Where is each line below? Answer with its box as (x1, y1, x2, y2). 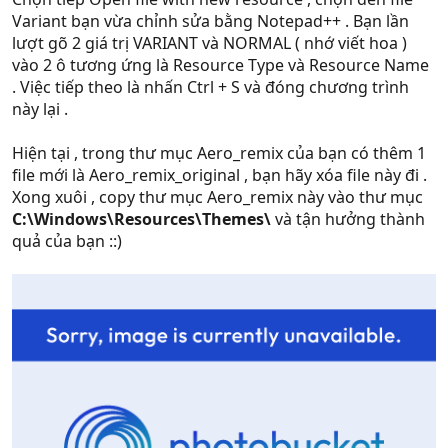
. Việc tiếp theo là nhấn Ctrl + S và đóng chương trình (12, 75, 409, 98)
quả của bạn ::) (12, 229, 122, 252)
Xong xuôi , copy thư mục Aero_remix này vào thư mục (12, 185, 423, 208)
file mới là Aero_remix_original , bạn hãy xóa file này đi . (12, 163, 427, 186)
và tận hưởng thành (271, 207, 425, 230)
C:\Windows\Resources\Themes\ (12, 207, 271, 230)
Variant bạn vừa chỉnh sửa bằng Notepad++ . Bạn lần (12, 9, 409, 32)
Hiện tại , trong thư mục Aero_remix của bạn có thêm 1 (12, 141, 426, 164)
